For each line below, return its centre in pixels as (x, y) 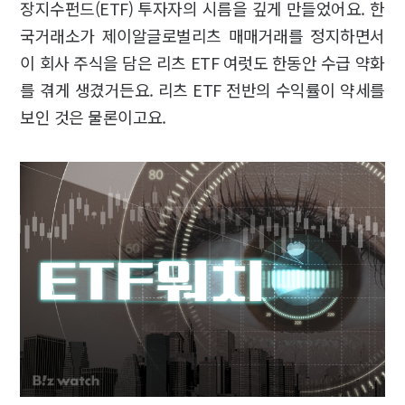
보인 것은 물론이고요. (95, 117)
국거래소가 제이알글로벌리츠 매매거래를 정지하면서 (202, 35)
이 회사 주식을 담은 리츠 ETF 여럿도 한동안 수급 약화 (202, 62)
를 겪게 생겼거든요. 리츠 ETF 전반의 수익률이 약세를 (202, 89)
